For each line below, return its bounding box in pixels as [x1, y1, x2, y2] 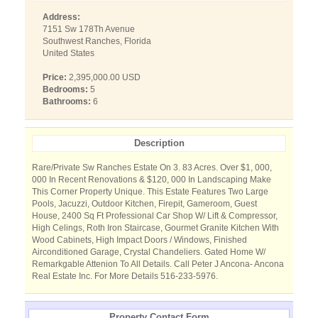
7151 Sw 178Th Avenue [43, 24, 135, 34]
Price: [43, 72, 67, 82]
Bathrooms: [43, 97, 91, 106]
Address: [43, 12, 80, 22]
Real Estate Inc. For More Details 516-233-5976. [32, 271, 218, 281]
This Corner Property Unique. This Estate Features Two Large [32, 187, 268, 197]
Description [133, 138, 185, 148]
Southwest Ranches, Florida [43, 36, 151, 46]
